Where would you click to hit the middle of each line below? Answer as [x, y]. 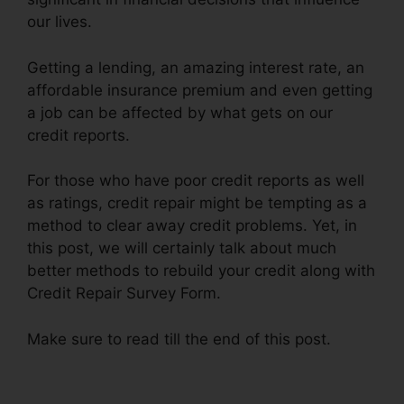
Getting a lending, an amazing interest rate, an [196, 67]
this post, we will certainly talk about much [182, 248]
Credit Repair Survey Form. [124, 294]
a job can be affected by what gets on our [180, 112]
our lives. [60, 22]
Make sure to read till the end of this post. [179, 339]
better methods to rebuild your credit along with [201, 271]
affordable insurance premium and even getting [200, 90]
